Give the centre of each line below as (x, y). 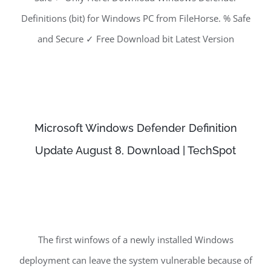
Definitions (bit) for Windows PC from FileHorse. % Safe (135, 18)
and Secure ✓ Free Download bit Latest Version (135, 39)
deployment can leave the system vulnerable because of (135, 260)
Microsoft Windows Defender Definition (135, 128)
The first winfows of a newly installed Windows (135, 240)
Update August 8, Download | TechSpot (135, 151)
